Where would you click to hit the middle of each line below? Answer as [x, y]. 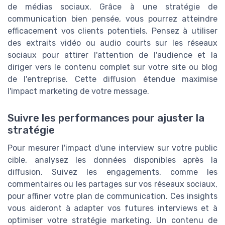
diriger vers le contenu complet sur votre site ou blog [113, 67]
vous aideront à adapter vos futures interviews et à [113, 208]
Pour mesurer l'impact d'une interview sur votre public [113, 148]
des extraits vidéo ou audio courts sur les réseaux [113, 43]
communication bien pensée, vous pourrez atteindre [113, 19]
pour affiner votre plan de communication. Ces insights [113, 196]
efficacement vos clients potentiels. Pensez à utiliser [113, 31]
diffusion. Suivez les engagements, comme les [113, 172]
